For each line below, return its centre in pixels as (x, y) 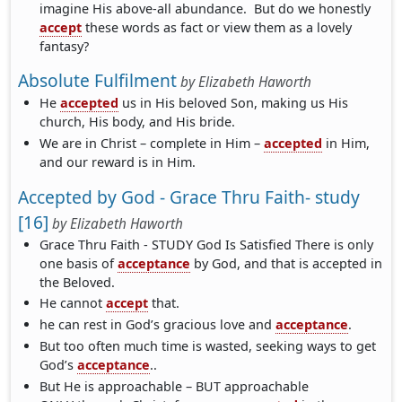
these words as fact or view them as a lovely (217, 27)
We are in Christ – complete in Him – (152, 144)
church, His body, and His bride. (138, 122)
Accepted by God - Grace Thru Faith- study (189, 197)
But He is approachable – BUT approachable (175, 387)
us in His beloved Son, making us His (234, 103)
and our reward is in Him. (118, 162)
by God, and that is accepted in (287, 263)
